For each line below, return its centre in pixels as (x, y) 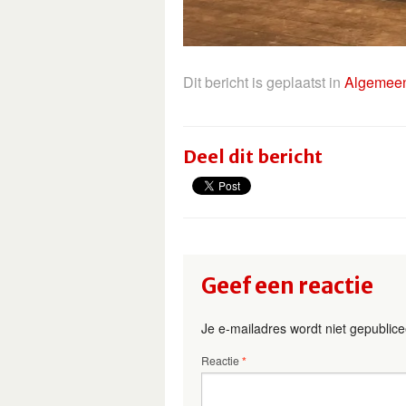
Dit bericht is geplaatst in (264, 82)
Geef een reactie (287, 286)
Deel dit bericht (253, 157)
